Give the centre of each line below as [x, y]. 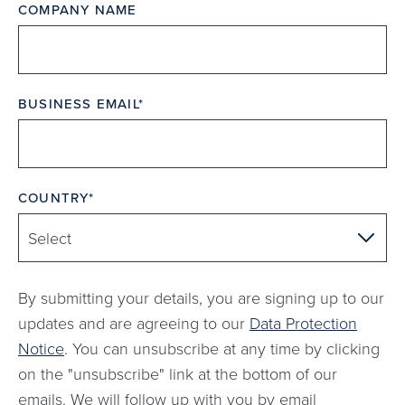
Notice [41, 348]
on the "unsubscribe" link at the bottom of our [178, 374]
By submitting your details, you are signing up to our [201, 298]
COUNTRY [54, 198]
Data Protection [303, 323]
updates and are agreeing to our [134, 323]
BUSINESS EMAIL [78, 104]
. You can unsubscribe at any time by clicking [222, 348]
